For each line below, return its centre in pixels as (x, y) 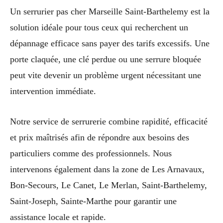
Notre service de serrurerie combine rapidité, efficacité (109, 121)
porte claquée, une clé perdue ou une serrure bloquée (106, 59)
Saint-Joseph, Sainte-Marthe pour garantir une (93, 201)
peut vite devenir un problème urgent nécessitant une (106, 75)
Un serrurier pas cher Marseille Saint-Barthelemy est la (110, 11)
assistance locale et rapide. (58, 217)
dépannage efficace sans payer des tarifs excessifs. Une (110, 43)
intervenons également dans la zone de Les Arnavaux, (107, 169)
